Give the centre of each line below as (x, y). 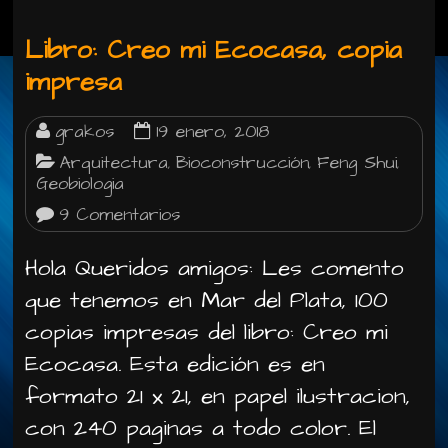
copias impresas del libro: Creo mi (207, 332)
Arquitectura (114, 163)
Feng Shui (357, 163)
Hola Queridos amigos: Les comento (215, 268)
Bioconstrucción (243, 163)
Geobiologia (80, 184)
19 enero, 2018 (213, 132)
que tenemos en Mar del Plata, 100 (211, 300)
